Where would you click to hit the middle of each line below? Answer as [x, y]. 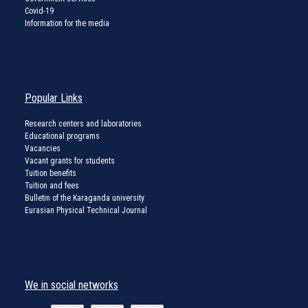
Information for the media [67, 23]
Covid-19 [39, 11]
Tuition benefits [51, 173]
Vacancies [43, 148]
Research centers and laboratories [83, 123]
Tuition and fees [52, 185]
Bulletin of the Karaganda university [85, 198]
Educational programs [62, 136]
